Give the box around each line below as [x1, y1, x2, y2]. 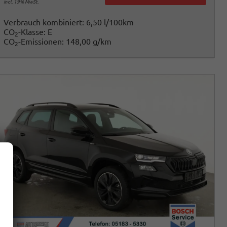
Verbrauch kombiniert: [3, 18, 86, 27]
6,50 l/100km [86, 18, 134, 27]
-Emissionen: [18, 37, 66, 47]
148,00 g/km [65, 37, 111, 47]
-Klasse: [18, 27, 46, 37]
